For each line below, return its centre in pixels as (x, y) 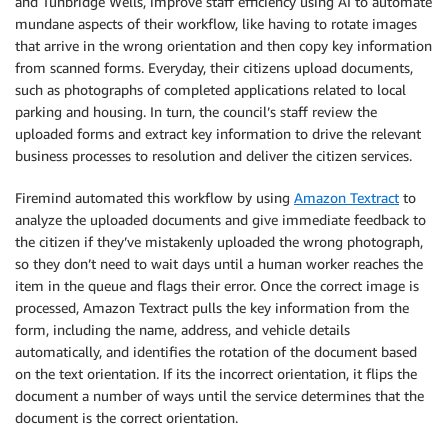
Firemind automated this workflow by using (154, 197)
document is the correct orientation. (126, 417)
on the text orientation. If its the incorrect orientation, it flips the (216, 373)
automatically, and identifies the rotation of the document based (216, 351)
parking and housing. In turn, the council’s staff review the (196, 111)
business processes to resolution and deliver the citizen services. (213, 155)
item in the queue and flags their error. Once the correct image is (217, 285)
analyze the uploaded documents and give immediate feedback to (220, 219)
